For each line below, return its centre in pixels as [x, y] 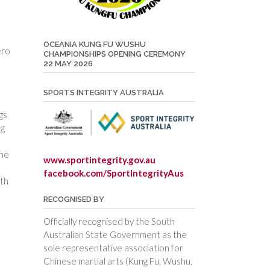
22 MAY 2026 [68, 64]
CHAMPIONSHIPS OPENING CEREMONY [114, 54]
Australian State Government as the [115, 235]
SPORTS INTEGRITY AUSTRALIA [103, 93]
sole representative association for [113, 248]
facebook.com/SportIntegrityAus [113, 173]
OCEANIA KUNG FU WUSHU [94, 44]
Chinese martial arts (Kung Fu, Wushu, [118, 261]
